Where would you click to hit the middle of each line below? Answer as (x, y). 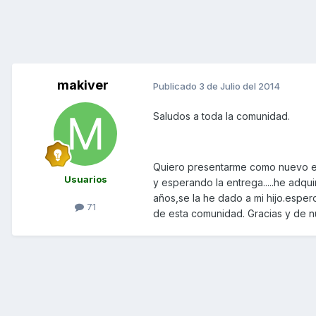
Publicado (176, 86)
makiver (83, 85)
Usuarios (85, 180)
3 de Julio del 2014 (239, 86)
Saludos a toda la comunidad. (221, 116)
